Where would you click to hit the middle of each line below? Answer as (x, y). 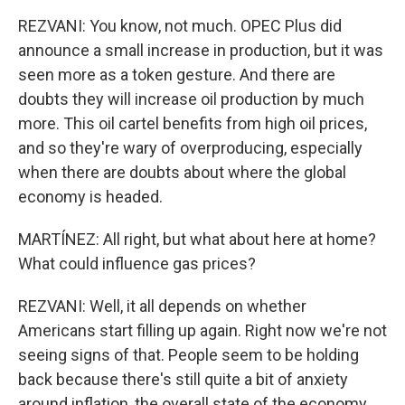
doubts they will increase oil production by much (191, 99)
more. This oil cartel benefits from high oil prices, (193, 123)
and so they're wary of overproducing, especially (190, 148)
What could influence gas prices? (137, 264)
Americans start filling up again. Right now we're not (202, 330)
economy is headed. (90, 197)
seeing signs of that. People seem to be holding (188, 355)
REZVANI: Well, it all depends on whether (162, 306)
